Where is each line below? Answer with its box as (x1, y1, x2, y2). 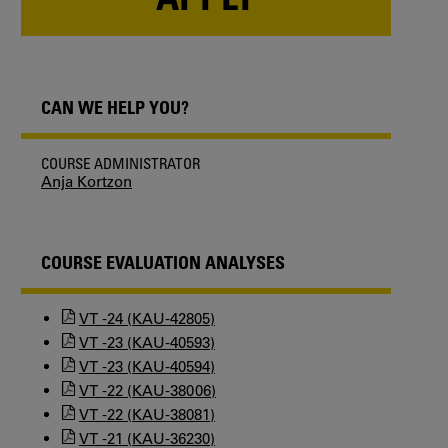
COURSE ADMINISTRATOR (41, 153, 200, 172)
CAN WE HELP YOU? (41, 95, 189, 118)
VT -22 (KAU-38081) (79, 404, 215, 424)
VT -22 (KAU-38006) (79, 380, 216, 400)
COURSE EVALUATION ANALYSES (41, 250, 285, 273)
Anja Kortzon (41, 171, 132, 191)
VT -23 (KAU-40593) (79, 332, 215, 352)
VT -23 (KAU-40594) (79, 356, 215, 376)
